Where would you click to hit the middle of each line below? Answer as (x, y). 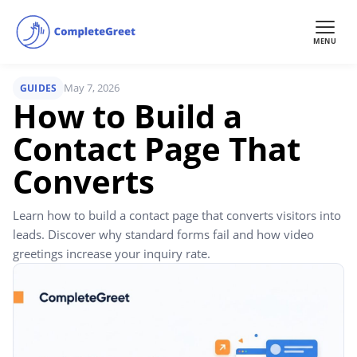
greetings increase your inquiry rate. (112, 253)
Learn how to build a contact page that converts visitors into (177, 215)
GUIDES (39, 88)
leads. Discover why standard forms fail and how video (163, 234)
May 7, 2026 (92, 88)
